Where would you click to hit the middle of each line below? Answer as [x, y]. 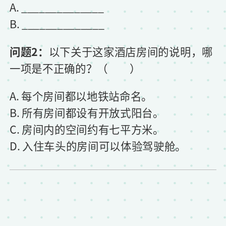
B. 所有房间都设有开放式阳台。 [87, 112]
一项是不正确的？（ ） [75, 68]
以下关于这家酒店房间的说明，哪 [131, 51]
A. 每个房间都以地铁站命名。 [81, 96]
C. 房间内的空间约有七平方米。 [87, 129]
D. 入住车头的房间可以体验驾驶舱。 [98, 146]
